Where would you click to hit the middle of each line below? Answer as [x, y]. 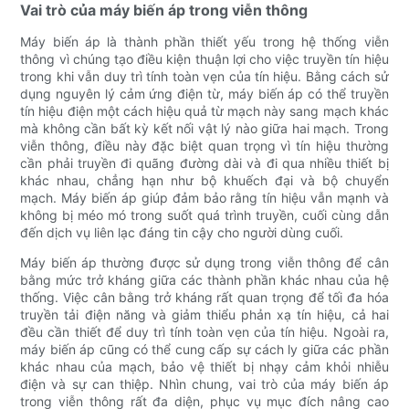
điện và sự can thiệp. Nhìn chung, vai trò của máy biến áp [204, 383]
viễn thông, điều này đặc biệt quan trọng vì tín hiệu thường [204, 145]
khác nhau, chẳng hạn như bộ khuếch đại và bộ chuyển [204, 180]
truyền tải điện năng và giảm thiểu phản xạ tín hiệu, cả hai [204, 314]
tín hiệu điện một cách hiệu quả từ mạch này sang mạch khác [204, 110]
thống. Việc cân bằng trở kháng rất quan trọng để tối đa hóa [204, 297]
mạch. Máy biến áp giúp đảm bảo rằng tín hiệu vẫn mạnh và [204, 197]
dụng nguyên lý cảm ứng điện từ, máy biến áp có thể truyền [204, 93]
